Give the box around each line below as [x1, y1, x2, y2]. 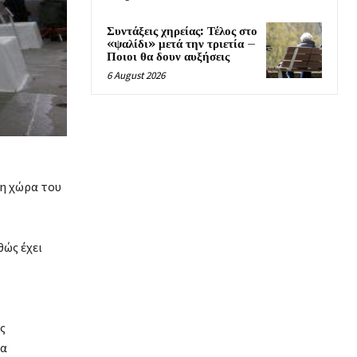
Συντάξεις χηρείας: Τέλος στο [107, 24, 257, 40]
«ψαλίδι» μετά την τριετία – [107, 37, 256, 53]
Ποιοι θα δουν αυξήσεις [107, 49, 229, 65]
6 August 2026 [107, 69, 165, 83]
